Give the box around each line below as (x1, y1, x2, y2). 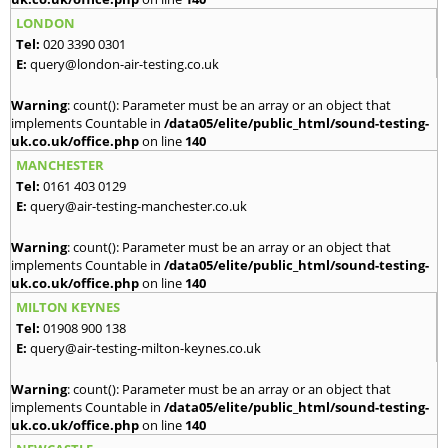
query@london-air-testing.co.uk (30, 54, 219, 73)
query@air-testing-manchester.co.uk (30, 196, 247, 215)
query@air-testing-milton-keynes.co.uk (30, 338, 261, 357)
